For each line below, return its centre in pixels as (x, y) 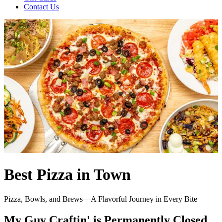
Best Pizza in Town (67, 175)
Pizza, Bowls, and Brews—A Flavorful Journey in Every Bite (101, 199)
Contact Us (41, 7)
